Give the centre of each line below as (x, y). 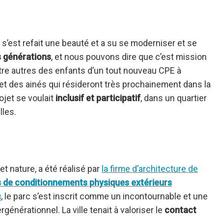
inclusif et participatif (98, 98)
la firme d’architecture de (150, 169)
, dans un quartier (174, 98)
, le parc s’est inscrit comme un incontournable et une (104, 196)
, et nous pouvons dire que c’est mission (129, 57)
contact (180, 210)
